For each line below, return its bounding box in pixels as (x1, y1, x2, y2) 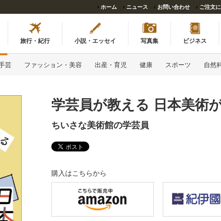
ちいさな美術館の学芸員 (51, 120, 149, 130)
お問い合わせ (157, 4, 190, 10)
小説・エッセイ (74, 37, 116, 44)
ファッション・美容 (24, 61, 82, 69)
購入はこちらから (51, 169, 107, 177)
